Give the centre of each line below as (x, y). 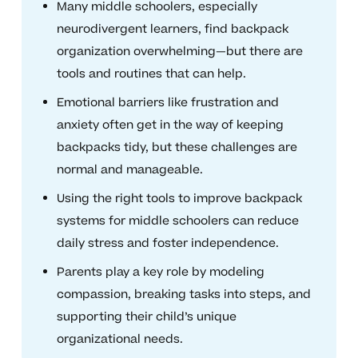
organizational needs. (119, 340)
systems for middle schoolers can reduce (177, 221)
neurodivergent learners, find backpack (172, 30)
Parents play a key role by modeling (160, 272)
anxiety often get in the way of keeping (170, 125)
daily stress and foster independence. (167, 244)
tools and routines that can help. (151, 74)
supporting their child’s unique (146, 317)
